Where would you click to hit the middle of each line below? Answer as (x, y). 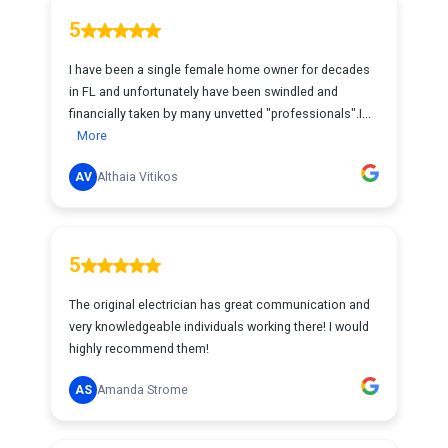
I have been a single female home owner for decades (219, 69)
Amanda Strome (142, 390)
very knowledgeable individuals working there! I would (219, 326)
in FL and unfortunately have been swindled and (203, 91)
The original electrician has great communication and (219, 304)
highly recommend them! (139, 348)
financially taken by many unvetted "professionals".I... (220, 113)
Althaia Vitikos (137, 177)
